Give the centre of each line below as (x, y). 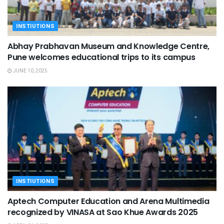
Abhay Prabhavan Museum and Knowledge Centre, (108, 46)
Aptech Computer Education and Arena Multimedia (108, 201)
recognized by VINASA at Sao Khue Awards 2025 (103, 212)
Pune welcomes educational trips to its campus (101, 57)
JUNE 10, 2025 (30, 71)
